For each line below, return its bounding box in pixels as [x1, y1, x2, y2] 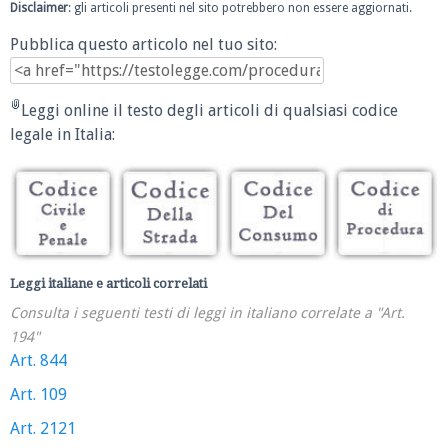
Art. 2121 [10, 418, 76, 438]
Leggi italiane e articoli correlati [10, 275, 207, 291]
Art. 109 [10, 384, 67, 404]
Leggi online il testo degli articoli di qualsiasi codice [21, 100, 398, 120]
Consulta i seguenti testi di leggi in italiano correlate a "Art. [10, 303, 405, 322]
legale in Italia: [10, 124, 115, 144]
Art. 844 [10, 350, 67, 370]
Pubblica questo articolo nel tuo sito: [10, 35, 277, 55]
